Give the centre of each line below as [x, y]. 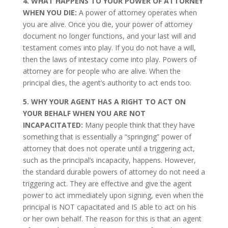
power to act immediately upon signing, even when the [113, 195]
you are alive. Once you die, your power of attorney [107, 24]
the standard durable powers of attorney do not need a [114, 172]
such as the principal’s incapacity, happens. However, [109, 160]
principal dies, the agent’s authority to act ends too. [107, 83]
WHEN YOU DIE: [50, 12]
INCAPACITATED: [53, 125]
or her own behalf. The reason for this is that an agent [112, 219]
